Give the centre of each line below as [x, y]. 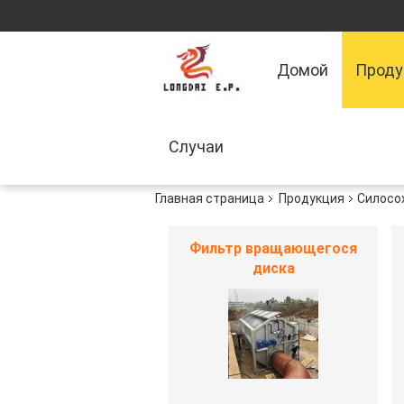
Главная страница [210, 198]
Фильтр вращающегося [273, 248]
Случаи [196, 147]
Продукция [312, 198]
